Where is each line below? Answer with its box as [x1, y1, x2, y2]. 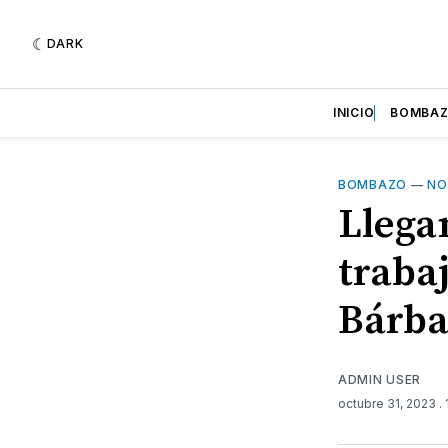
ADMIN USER [338, 371, 421, 387]
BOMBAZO [338, 177, 407, 192]
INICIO [333, 105, 375, 120]
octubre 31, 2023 [338, 395, 439, 411]
